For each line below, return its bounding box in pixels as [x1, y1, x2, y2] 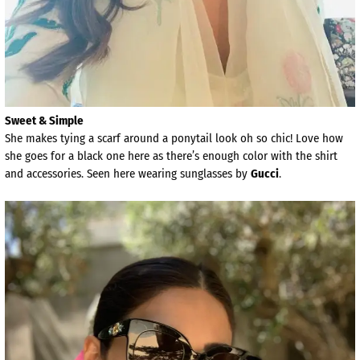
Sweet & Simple [5, 113, 84, 129]
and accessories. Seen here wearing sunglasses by [5, 166, 251, 182]
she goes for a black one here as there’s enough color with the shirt [5, 149, 337, 164]
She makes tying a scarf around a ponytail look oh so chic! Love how [5, 131, 343, 146]
